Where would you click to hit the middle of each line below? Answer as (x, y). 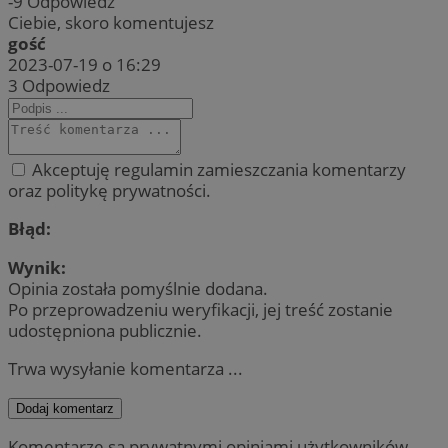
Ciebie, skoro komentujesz (111, 23)
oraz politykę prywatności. (109, 191)
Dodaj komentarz (65, 408)
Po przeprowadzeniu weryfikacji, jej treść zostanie (200, 309)
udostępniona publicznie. (105, 330)
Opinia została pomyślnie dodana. (138, 288)
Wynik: (37, 267)
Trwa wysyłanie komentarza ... (125, 368)
